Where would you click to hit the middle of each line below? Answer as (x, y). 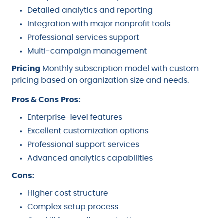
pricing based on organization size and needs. (100, 81)
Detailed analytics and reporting (90, 10)
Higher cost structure (68, 193)
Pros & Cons (35, 100)
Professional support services (83, 145)
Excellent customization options (88, 131)
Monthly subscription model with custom (119, 69)
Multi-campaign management (87, 51)
